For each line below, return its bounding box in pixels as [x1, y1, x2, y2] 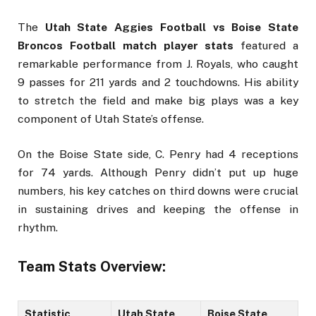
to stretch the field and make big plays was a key [18, 93, 298, 107]
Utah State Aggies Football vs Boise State [44, 20, 299, 34]
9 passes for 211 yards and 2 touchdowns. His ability [18, 75, 298, 89]
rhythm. [18, 221, 58, 235]
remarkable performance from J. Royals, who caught [18, 56, 298, 71]
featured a [233, 38, 299, 52]
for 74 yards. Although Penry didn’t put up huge [18, 166, 298, 180]
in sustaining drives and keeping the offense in [18, 202, 298, 217]
